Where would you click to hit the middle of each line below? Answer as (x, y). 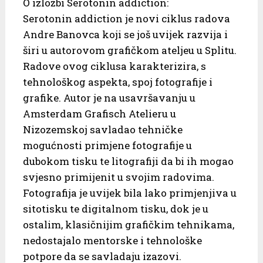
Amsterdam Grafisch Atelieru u (99, 113)
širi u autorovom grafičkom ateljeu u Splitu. (129, 50)
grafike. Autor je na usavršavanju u (109, 97)
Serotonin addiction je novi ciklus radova (126, 18)
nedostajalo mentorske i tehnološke (112, 240)
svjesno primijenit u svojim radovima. (118, 177)
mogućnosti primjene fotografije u (107, 145)
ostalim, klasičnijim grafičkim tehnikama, (128, 224)
